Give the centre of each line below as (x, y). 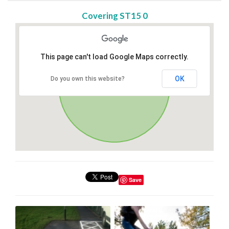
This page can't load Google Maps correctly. (114, 56)
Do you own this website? (88, 78)
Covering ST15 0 (114, 15)
